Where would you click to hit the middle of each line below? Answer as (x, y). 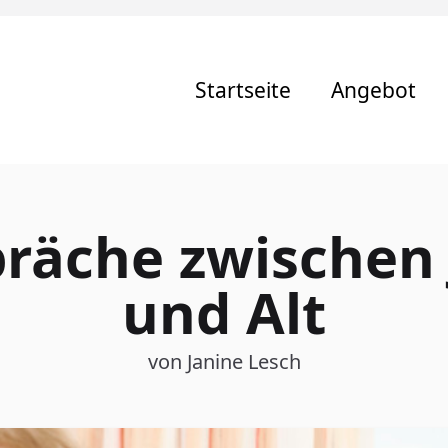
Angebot (373, 89)
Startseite (243, 89)
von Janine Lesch (224, 361)
